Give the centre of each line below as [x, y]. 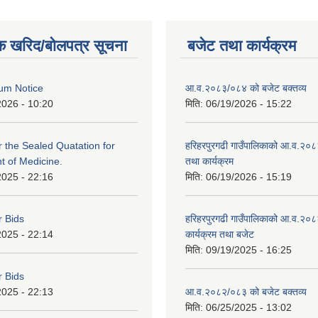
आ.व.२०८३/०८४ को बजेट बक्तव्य [246, 88]
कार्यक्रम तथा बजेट [220, 234]
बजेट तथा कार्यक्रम [242, 46]
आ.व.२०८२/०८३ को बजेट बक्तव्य [246, 292]
